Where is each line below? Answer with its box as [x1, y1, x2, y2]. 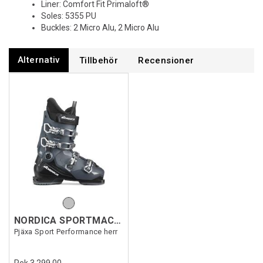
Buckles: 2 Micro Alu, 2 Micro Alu [41, 23, 159, 32]
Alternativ [18, 55, 60, 65]
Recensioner [138, 55, 194, 66]
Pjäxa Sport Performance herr [14, 227, 118, 237]
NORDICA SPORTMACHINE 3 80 [114, 215, 122, 227]
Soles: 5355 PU [41, 11, 96, 21]
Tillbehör [79, 55, 119, 66]
